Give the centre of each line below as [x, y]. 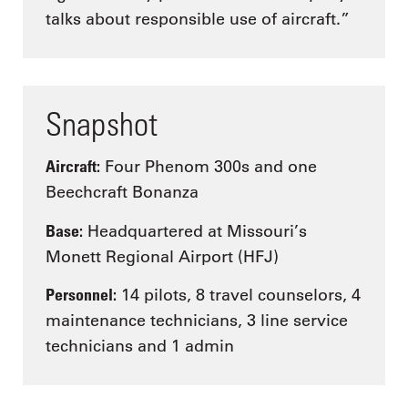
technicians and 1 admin [140, 347]
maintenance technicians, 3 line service [197, 321]
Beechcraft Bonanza [122, 193]
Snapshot [102, 123]
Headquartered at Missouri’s [195, 231]
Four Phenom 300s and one [209, 167]
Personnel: [81, 295]
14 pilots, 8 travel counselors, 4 [239, 296]
